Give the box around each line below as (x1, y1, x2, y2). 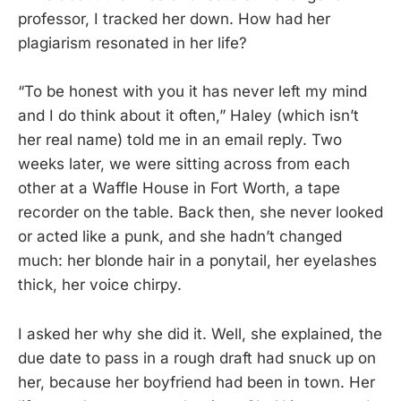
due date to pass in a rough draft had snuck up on (18, 348, 376, 367)
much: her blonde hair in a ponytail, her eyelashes (18, 252, 377, 270)
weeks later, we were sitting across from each (18, 155, 350, 174)
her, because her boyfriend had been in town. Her (18, 372, 375, 391)
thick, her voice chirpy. (18, 276, 182, 294)
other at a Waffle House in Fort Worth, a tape (18, 179, 340, 198)
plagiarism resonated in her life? (18, 34, 247, 53)
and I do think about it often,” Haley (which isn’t (18, 107, 359, 125)
